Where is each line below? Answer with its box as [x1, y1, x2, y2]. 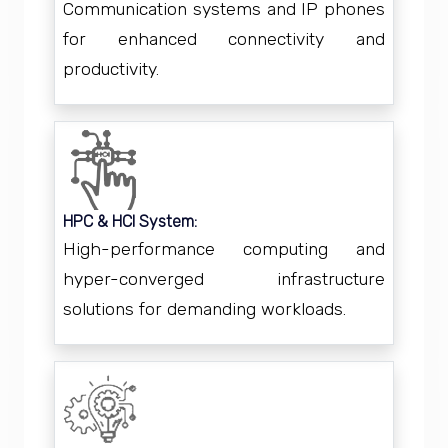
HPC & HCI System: [63, 212, 197, 231]
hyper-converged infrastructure [63, 269, 385, 289]
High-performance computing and [63, 239, 385, 259]
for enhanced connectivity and [63, 29, 385, 49]
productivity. [63, 59, 159, 79]
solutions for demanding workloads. [63, 299, 346, 319]
